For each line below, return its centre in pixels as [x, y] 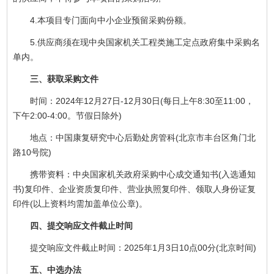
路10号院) [32, 152]
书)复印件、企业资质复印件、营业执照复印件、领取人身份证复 [135, 189]
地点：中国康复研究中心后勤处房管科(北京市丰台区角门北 [135, 137]
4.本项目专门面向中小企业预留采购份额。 [102, 20]
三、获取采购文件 [56, 79]
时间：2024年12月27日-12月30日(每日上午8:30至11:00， [134, 101]
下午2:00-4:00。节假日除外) [68, 115]
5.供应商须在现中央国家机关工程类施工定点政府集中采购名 [137, 42]
